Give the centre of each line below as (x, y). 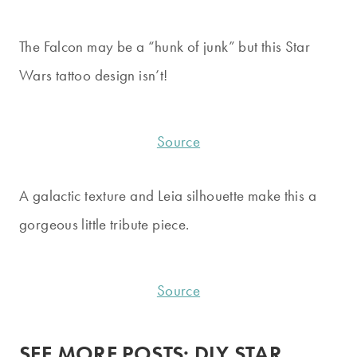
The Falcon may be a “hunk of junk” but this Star (165, 46)
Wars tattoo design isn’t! (94, 75)
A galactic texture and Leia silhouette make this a (168, 196)
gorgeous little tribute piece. (104, 225)
